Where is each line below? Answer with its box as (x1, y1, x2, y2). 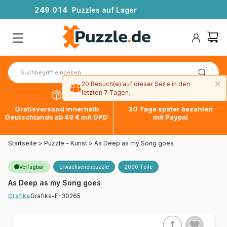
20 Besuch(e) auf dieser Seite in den (82, 80, 190, 88)
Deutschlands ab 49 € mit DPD (5, 113, 108, 122)
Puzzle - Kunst (44, 139, 87, 147)
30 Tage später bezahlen (128, 105, 213, 113)
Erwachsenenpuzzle (59, 164, 109, 170)
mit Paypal (153, 113, 188, 122)
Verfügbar (19, 164, 44, 170)
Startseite (8, 139, 37, 147)
